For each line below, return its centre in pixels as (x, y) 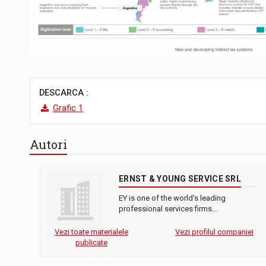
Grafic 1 (68, 108)
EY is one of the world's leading (172, 198)
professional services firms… (168, 208)
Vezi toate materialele (91, 232)
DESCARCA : (64, 93)
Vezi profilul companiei (214, 232)
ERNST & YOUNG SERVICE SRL (180, 178)
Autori (48, 145)
